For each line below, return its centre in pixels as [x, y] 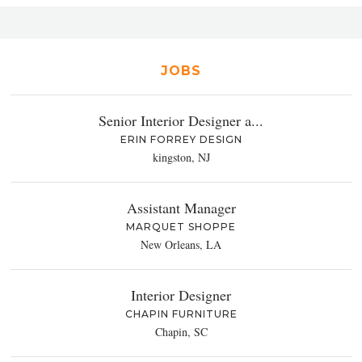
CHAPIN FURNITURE [181, 314]
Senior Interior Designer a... [181, 121]
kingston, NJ [181, 158]
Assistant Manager [181, 208]
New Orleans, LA [181, 245]
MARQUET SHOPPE [181, 227]
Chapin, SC [181, 332]
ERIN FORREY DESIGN [181, 140]
